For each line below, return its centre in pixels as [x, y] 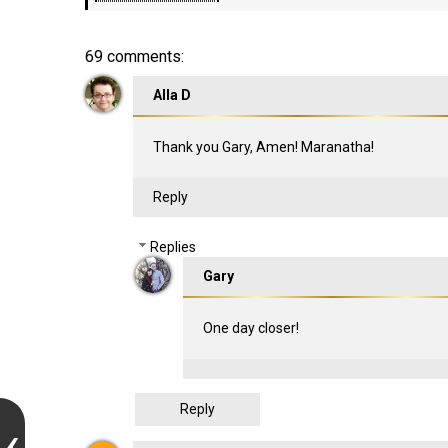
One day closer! [250, 328]
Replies [172, 247]
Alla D [171, 95]
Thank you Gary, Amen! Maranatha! [263, 147]
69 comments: [134, 56]
